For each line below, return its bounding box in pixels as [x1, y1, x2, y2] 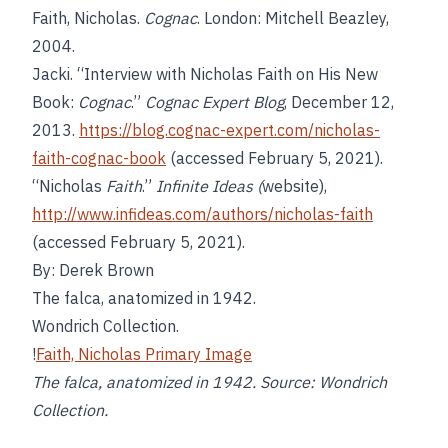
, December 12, [284, 92, 394, 112]
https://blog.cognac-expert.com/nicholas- [79, 120, 380, 140]
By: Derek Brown [32, 260, 154, 280]
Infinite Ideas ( [156, 176, 262, 196]
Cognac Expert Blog [145, 92, 284, 112]
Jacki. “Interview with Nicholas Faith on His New [32, 64, 378, 84]
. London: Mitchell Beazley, [197, 8, 389, 28]
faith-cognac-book [32, 148, 166, 168]
